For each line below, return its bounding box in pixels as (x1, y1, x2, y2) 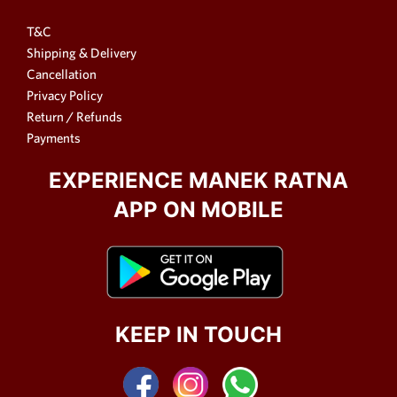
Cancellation (27, 66, 97, 82)
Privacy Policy (27, 87, 103, 103)
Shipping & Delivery (27, 44, 136, 60)
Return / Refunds (27, 108, 122, 124)
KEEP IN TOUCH (115, 321, 282, 347)
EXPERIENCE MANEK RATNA (49, 167, 348, 193)
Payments (27, 129, 81, 145)
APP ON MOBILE (113, 196, 284, 222)
